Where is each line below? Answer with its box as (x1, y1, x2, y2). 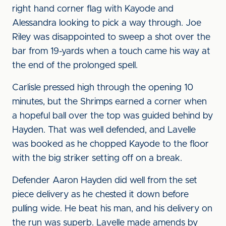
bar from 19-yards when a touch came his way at (12, 47, 210, 56)
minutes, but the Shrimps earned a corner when (12, 97, 207, 106)
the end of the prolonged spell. (12, 61, 138, 70)
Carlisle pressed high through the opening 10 (12, 83, 193, 92)
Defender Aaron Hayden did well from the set (12, 176, 197, 185)
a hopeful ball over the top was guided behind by (12, 111, 213, 121)
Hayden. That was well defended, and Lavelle (12, 126, 196, 135)
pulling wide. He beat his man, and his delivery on (12, 204, 212, 213)
